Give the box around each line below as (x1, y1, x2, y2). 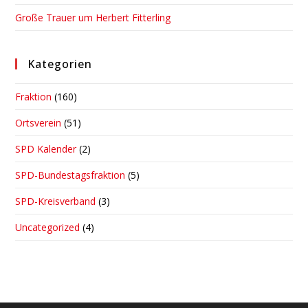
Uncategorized (15, 221, 80, 234)
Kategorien (27, 56, 93, 72)
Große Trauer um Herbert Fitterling (15, 11, 171, 25)
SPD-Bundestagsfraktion (15, 168, 126, 182)
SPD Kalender (15, 142, 77, 156)
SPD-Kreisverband (15, 195, 96, 208)
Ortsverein (15, 116, 62, 130)
